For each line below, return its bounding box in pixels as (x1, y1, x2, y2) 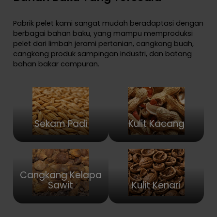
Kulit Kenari (132, 179, 181, 192)
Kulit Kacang (128, 117, 185, 130)
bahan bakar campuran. (13, 59, 99, 69)
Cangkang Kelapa (19, 169, 102, 182)
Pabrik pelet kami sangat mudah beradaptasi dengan (13, 18, 203, 29)
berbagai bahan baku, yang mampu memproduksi (13, 29, 193, 39)
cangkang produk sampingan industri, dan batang (13, 49, 192, 59)
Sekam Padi (34, 117, 87, 130)
